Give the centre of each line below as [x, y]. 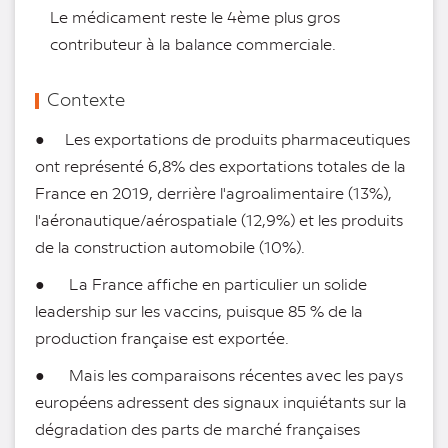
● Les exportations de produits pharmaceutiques [222, 139]
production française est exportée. [162, 338]
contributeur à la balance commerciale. [193, 44]
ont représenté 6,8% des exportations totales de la [220, 166]
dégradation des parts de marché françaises [197, 429]
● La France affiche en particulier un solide [201, 284]
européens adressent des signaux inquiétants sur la [221, 402]
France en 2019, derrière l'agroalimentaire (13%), [213, 193]
